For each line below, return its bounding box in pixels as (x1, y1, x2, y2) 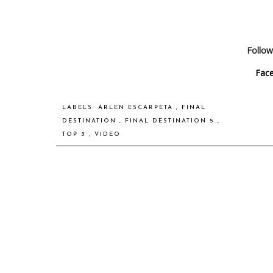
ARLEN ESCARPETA (98, 104, 176, 111)
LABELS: (62, 104, 98, 111)
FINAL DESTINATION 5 (125, 117, 218, 124)
